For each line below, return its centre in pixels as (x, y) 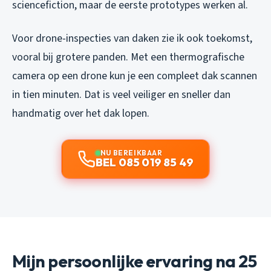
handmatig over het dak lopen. (81, 114)
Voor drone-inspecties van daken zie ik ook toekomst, (132, 39)
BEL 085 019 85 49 (145, 163)
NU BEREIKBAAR (131, 153)
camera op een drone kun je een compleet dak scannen (135, 76)
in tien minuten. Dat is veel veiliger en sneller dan (121, 95)
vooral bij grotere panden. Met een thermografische (128, 57)
